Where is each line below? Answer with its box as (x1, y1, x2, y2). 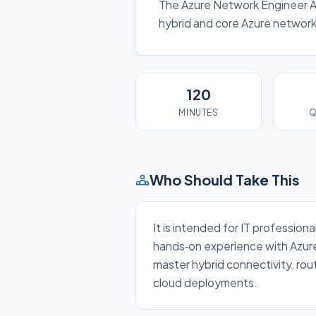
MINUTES (178, 107, 219, 118)
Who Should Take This (150, 171, 300, 188)
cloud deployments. (153, 275, 257, 290)
